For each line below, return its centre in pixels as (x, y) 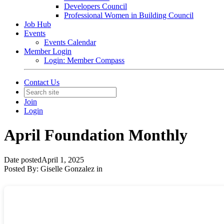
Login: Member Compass (84, 60)
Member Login (48, 51)
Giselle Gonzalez (67, 168)
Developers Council (95, 6)
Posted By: (22, 168)
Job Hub (37, 24)
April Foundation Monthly (96, 135)
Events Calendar (70, 42)
